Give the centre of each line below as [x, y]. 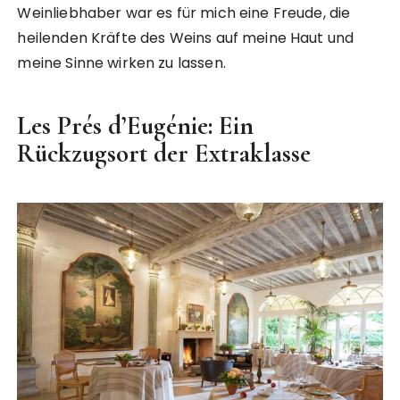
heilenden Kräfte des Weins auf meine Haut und [186, 37]
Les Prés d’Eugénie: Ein [136, 125]
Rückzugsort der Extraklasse [164, 153]
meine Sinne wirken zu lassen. [121, 62]
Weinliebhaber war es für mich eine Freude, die [184, 12]
